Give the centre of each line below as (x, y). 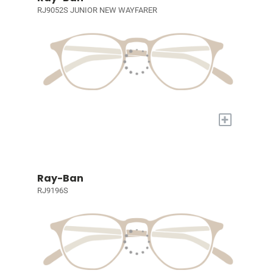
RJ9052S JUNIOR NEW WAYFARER (97, 10)
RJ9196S (52, 190)
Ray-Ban (60, 178)
